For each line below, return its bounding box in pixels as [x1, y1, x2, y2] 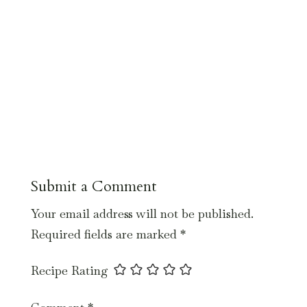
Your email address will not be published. [30, 206, 254, 222]
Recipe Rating [30, 262, 108, 279]
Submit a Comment [30, 176, 157, 197]
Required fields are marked [30, 226, 180, 243]
